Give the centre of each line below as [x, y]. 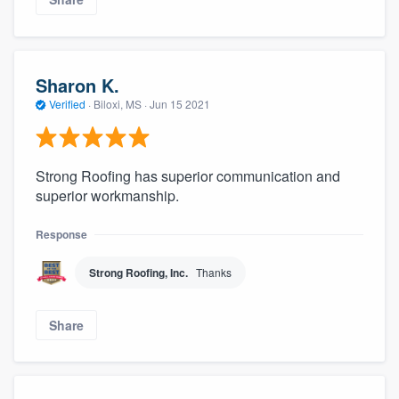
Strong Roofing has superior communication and [188, 175]
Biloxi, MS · [120, 104]
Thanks [214, 272]
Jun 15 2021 [180, 104]
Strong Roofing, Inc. [138, 272]
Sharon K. [77, 85]
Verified [67, 104]
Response [61, 234]
